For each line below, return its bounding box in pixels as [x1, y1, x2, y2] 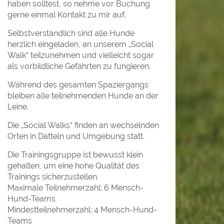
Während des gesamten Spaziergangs [7, 80, 148, 90]
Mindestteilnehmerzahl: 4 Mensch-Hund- [7, 205, 157, 215]
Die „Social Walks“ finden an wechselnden [7, 120, 159, 130]
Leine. [7, 102, 28, 112]
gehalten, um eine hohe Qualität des [7, 161, 139, 171]
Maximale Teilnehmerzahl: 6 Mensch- [7, 183, 143, 193]
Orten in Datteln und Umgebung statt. [7, 131, 144, 141]
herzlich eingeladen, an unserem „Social [7, 39, 153, 49]
